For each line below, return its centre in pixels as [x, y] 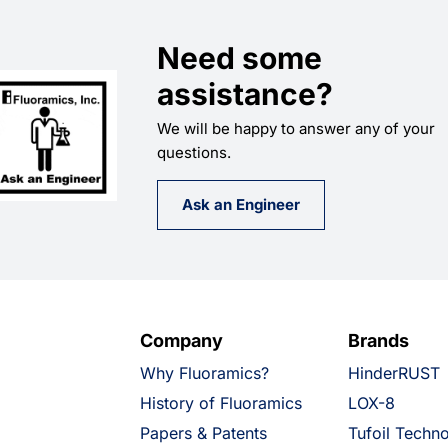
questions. [194, 153]
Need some [240, 58]
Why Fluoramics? [204, 373]
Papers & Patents [203, 433]
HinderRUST [393, 373]
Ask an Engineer [241, 205]
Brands [378, 341]
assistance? [245, 94]
